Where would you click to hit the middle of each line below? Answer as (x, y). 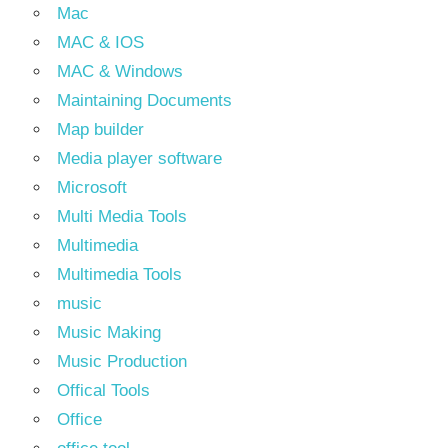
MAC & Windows (120, 71)
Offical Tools (103, 390)
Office (79, 419)
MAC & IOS (100, 42)
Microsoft (92, 187)
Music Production (122, 361)
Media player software (139, 158)
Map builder (100, 129)
